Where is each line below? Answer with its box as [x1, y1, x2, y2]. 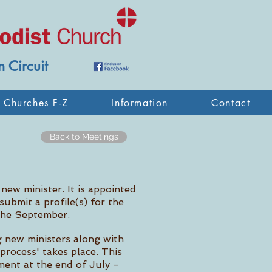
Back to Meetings [49, 132, 118, 141]
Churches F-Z [3, 96, 69, 109]
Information [111, 96, 168, 109]
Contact [211, 96, 251, 109]
